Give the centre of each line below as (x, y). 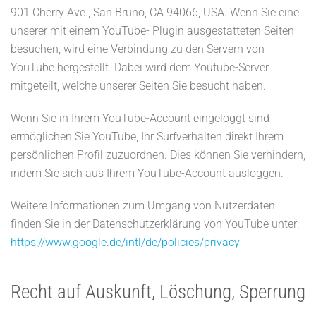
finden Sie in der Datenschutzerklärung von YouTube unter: (155, 224)
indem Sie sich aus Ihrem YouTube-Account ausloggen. (147, 173)
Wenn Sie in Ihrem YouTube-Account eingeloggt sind (140, 118)
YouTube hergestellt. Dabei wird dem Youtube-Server (140, 67)
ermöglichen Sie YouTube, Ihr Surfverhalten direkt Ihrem (147, 136)
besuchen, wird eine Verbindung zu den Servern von (138, 49)
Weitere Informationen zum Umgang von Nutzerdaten (143, 206)
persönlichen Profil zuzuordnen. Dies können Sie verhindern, (158, 155)
